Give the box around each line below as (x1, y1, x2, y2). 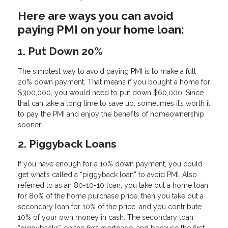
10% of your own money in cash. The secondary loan (18, 213, 193, 221)
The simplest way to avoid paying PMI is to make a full (18, 67, 196, 76)
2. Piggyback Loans (18, 137, 116, 151)
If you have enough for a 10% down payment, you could (18, 159, 203, 168)
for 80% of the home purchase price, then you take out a (18, 191, 204, 200)
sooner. (18, 121, 42, 129)
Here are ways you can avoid (18, 9, 174, 22)
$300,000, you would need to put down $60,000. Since (18, 89, 204, 97)
